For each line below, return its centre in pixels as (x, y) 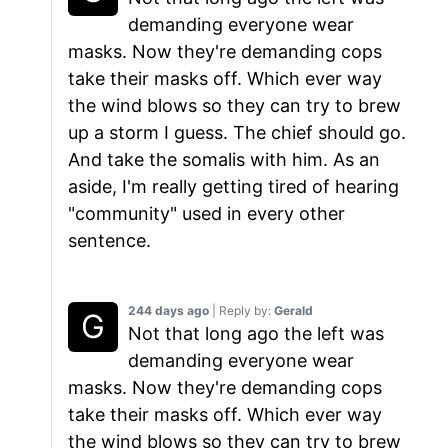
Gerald (293, 311)
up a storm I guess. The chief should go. (237, 133)
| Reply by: (241, 311)
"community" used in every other (206, 214)
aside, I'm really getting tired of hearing (233, 187)
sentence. (109, 241)
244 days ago (168, 311)
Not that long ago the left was (256, 334)
